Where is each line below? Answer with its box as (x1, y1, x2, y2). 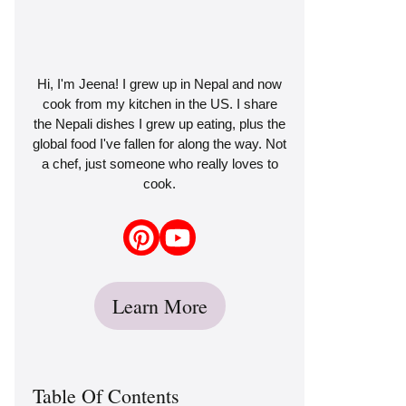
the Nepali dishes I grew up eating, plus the (34, 115, 285, 131)
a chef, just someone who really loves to (41, 155, 278, 171)
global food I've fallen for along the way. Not (33, 135, 286, 151)
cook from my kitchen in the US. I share (42, 95, 277, 111)
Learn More (111, 292, 208, 319)
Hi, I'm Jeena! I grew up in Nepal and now (37, 75, 282, 92)
